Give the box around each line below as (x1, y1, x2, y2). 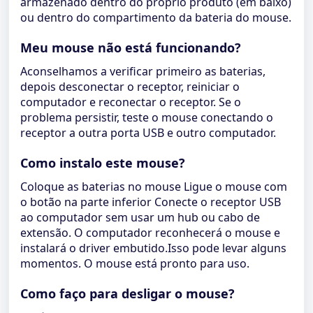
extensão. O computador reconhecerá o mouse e (20, 225, 280, 240)
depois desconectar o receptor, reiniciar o (20, 79, 240, 94)
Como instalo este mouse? (20, 154, 185, 171)
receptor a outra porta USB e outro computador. (20, 125, 276, 140)
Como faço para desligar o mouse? (20, 285, 235, 302)
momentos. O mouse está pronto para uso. (20, 256, 249, 271)
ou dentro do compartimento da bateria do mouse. (20, 10, 291, 25)
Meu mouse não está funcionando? (20, 39, 241, 56)
